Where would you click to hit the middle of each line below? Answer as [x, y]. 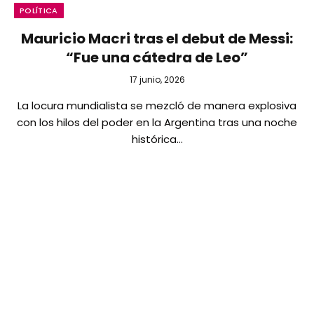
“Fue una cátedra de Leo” [157, 57]
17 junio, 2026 [157, 79]
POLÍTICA [39, 10]
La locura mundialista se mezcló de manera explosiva [157, 105]
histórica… [157, 139]
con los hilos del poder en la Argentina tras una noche [157, 122]
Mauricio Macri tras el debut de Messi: [157, 38]
